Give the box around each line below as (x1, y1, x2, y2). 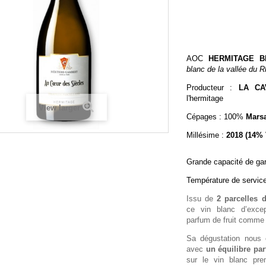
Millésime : (186, 130, 226, 140)
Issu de (186, 194, 217, 203)
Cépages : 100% (186, 112, 246, 121)
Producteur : (186, 83, 239, 92)
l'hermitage (186, 93, 223, 103)
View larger (39, 103, 80, 112)
